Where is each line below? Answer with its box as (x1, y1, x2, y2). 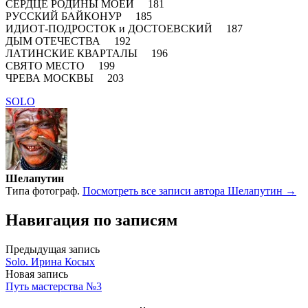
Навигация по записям (5, 210, 177, 229)
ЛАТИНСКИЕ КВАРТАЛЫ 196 (5, 47, 168, 59)
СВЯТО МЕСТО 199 (5, 59, 115, 71)
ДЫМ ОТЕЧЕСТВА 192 (5, 34, 131, 47)
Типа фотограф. (5, 184, 82, 197)
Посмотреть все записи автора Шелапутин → (82, 184, 296, 197)
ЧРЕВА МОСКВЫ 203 (5, 71, 124, 84)
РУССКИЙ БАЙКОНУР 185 (5, 10, 152, 22)
